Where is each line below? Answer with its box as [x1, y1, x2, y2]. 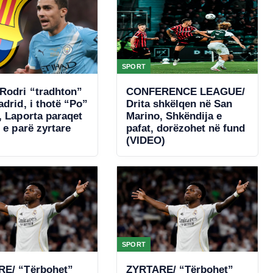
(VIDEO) [126, 135, 165, 146]
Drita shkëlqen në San [126, 98, 232, 110]
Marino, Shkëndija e [126, 110, 222, 122]
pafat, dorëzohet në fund [126, 122, 246, 134]
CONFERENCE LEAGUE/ [126, 86, 245, 97]
